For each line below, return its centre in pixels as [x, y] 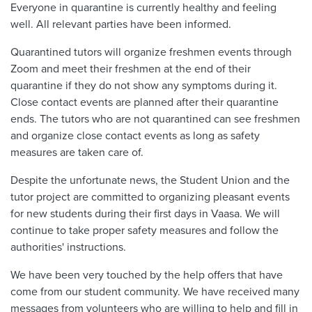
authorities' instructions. [68, 247]
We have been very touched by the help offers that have [147, 275]
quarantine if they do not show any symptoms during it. [144, 85]
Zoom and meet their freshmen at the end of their [131, 69]
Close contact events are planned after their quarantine [145, 102]
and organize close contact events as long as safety [135, 135]
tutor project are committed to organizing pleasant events [150, 197]
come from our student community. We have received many [155, 291]
